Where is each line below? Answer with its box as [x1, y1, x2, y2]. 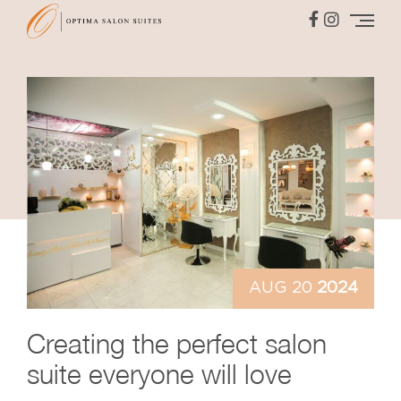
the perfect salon [132, 327, 327, 359]
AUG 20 [249, 279, 312, 296]
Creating [27, 327, 132, 359]
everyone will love [81, 357, 292, 389]
